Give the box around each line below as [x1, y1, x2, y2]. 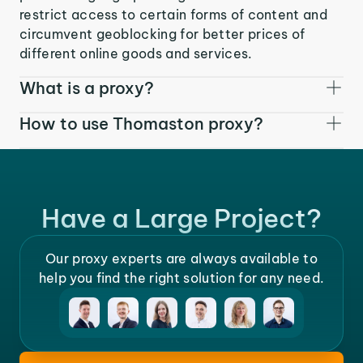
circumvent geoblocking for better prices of [19, 25, 305, 42]
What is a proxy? [19, 77, 154, 98]
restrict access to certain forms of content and [19, 6, 328, 23]
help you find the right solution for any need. [38, 270, 325, 286]
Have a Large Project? [41, 202, 322, 234]
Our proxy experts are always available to [45, 250, 318, 267]
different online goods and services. [19, 45, 253, 62]
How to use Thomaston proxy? [19, 113, 263, 134]
